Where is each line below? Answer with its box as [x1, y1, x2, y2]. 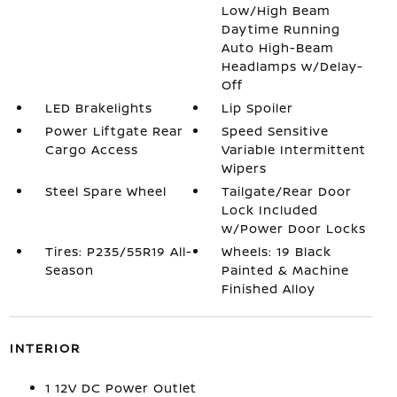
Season [44, 261, 94, 278]
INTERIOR [9, 339, 81, 356]
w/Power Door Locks [222, 220, 367, 237]
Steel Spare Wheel [44, 183, 167, 199]
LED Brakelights [44, 99, 152, 116]
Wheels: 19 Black [222, 243, 332, 260]
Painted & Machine [222, 261, 350, 278]
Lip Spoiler [222, 99, 294, 116]
